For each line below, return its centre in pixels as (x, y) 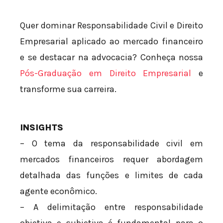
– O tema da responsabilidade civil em (111, 144)
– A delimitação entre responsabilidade (111, 207)
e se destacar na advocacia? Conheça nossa (111, 57)
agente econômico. (58, 191)
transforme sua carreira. (68, 89)
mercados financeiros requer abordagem (111, 160)
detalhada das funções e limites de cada (111, 175)
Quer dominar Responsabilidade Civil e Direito (111, 26)
